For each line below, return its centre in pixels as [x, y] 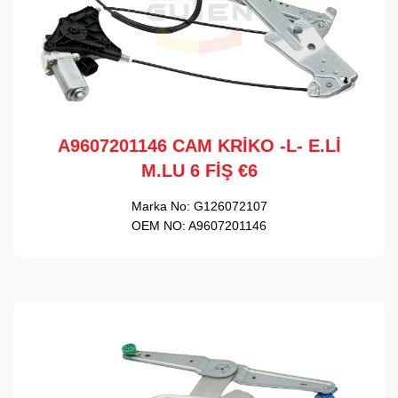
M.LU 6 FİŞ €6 [199, 171]
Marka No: [160, 207]
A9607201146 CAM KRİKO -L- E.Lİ [199, 146]
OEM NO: [159, 226]
